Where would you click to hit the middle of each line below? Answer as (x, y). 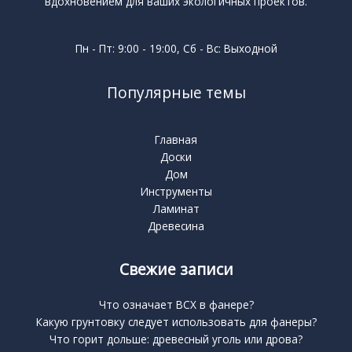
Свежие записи (176, 270)
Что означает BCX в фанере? (176, 304)
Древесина (176, 226)
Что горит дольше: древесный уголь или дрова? (176, 339)
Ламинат (176, 209)
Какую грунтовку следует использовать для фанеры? (176, 321)
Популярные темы (176, 93)
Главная (176, 140)
